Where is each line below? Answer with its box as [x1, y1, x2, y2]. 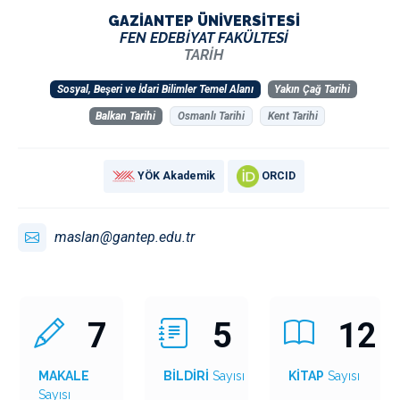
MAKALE [38, 369, 89, 384]
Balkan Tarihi [96, 109, 156, 122]
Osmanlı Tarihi [178, 109, 245, 122]
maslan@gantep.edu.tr [54, 229, 195, 246]
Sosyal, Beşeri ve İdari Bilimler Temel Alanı [56, 82, 254, 96]
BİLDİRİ [163, 369, 209, 384]
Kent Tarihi [267, 109, 318, 122]
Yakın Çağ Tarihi [274, 82, 351, 96]
